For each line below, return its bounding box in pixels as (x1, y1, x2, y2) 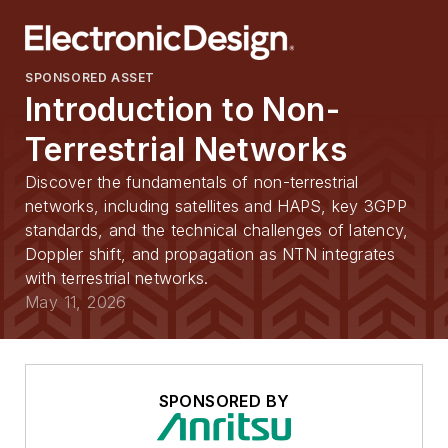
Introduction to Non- (25, 90, 340, 129)
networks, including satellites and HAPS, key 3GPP (25, 196, 407, 216)
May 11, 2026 (25, 292, 127, 312)
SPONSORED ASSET (25, 70, 155, 85)
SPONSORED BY (158, 391, 290, 411)
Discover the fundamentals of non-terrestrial (25, 172, 359, 192)
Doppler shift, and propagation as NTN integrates (25, 244, 396, 264)
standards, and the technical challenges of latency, (25, 220, 409, 240)
